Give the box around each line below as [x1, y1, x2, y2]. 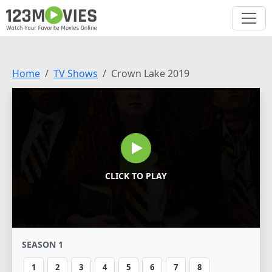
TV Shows [53, 67, 98, 80]
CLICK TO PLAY [105, 170, 167, 182]
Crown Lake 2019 [111, 67, 189, 80]
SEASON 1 [22, 238, 63, 250]
